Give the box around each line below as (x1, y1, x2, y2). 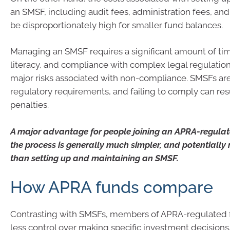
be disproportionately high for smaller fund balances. (10, 20, 223, 30)
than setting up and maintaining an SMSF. (10, 152, 179, 163)
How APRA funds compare (10, 178, 213, 197)
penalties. (10, 100, 49, 110)
